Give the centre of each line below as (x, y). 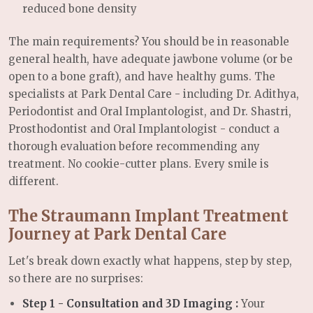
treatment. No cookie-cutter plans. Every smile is (139, 164)
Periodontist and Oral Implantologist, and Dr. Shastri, (150, 112)
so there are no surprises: (76, 279)
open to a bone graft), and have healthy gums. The (142, 77)
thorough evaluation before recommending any (134, 147)
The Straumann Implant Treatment (148, 217)
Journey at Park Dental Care (117, 235)
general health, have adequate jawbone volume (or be (151, 59)
